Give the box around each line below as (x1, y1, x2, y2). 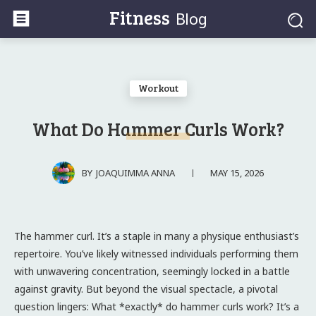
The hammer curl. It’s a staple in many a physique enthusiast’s (14, 229, 299, 243)
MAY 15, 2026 (210, 166, 264, 179)
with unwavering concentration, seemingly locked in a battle (14, 264, 290, 278)
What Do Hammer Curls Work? (32, 116, 284, 141)
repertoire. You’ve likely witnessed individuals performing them (14, 246, 298, 260)
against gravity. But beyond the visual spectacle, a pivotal (14, 281, 278, 296)
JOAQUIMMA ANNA (96, 166, 175, 179)
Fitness (109, 4, 170, 30)
